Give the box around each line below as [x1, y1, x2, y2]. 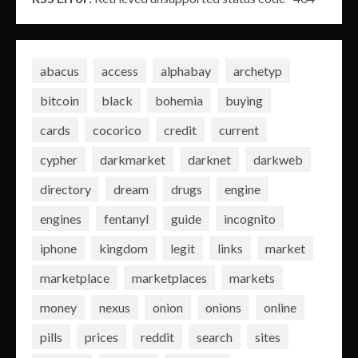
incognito [224, 210, 276, 226]
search [197, 328, 233, 344]
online [264, 299, 296, 315]
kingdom [99, 240, 148, 256]
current [219, 121, 259, 137]
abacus [40, 62, 79, 78]
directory [40, 181, 91, 197]
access [101, 62, 138, 78]
